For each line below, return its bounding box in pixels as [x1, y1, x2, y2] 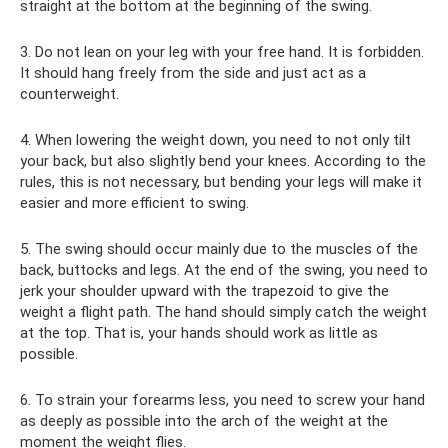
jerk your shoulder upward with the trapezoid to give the [20, 282, 389, 300]
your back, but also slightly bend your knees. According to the [20, 152, 426, 170]
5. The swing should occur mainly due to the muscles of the [20, 240, 418, 258]
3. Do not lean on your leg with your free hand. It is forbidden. [20, 43, 424, 61]
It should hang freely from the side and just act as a [20, 64, 366, 82]
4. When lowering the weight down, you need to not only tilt [20, 131, 411, 149]
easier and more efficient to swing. [20, 194, 249, 212]
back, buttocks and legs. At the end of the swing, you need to [20, 261, 428, 279]
